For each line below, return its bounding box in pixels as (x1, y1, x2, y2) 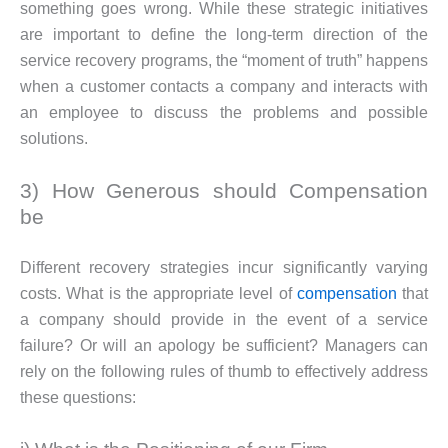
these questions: (20, 389, 136, 407)
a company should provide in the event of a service (20, 311, 428, 329)
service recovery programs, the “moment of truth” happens (20, 52, 428, 69)
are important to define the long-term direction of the (20, 26, 428, 43)
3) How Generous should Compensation (20, 178, 428, 202)
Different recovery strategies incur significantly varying (20, 259, 428, 277)
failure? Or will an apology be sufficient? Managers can (20, 337, 428, 355)
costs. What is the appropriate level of (20, 285, 297, 303)
